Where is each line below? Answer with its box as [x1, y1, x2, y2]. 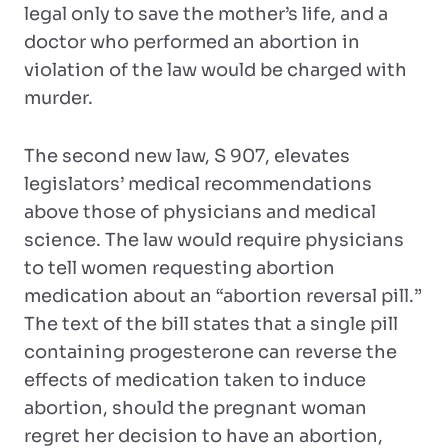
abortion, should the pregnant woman [24, 397, 367, 419]
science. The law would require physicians [24, 229, 404, 251]
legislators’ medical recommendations [24, 173, 372, 195]
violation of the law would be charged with [24, 59, 407, 81]
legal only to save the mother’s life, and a [24, 3, 388, 25]
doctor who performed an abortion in [24, 31, 360, 53]
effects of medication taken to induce [24, 369, 366, 391]
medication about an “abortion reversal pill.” [24, 285, 422, 307]
